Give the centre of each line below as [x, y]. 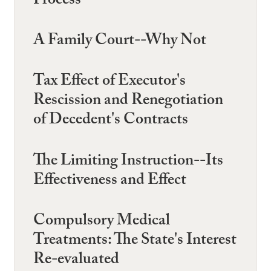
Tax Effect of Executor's [109, 83]
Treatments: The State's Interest [135, 241]
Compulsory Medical [102, 222]
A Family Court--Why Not [120, 42]
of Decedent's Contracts [111, 121]
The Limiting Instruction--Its [128, 162]
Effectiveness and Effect [110, 181]
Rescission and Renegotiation [128, 102]
